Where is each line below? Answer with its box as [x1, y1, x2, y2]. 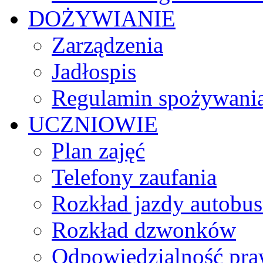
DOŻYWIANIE [28, 6, 176, 32]
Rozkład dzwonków [52, 217, 236, 243]
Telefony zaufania [52, 164, 217, 190]
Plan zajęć [52, 138, 145, 164]
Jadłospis [52, 59, 136, 85]
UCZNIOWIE [28, 112, 158, 137]
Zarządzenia [52, 32, 163, 58]
